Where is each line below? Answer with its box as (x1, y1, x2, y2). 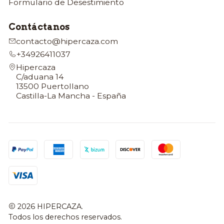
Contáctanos (8, 21, 69, 32)
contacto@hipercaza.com (15, 36, 118, 46)
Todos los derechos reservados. (8, 212, 122, 222)
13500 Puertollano (15, 81, 89, 91)
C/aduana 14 (15, 72, 63, 82)
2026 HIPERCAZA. (15, 202, 83, 211)
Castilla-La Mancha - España (15, 91, 126, 101)
